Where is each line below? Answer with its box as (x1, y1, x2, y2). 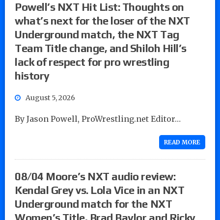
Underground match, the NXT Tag (15, 27, 179, 41)
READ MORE (164, 138, 200, 146)
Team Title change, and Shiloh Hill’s (15, 41, 187, 55)
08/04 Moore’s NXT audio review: (15, 169, 176, 183)
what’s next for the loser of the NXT (15, 14, 190, 27)
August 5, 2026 (26, 93, 75, 102)
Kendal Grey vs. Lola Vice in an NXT (15, 183, 185, 196)
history (15, 69, 50, 82)
